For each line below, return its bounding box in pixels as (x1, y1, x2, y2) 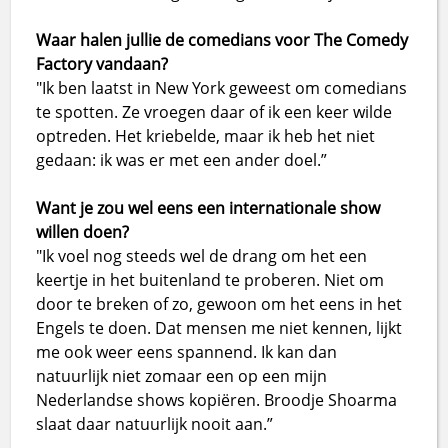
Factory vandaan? (36, 53, 169, 76)
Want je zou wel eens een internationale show (36, 197, 381, 220)
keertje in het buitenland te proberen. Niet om (36, 269, 385, 292)
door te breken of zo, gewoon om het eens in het (36, 293, 403, 316)
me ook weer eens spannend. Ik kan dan (36, 341, 338, 364)
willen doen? (36, 221, 130, 244)
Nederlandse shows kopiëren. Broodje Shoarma (36, 389, 398, 412)
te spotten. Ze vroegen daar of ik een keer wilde (36, 101, 393, 124)
